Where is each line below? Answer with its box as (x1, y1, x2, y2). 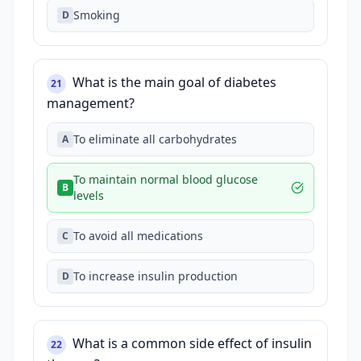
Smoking (73, 7, 120, 23)
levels (73, 188, 104, 203)
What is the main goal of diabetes (73, 73, 276, 91)
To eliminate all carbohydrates (73, 131, 237, 147)
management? (47, 94, 135, 112)
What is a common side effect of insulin (73, 334, 312, 352)
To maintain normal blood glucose (73, 172, 258, 187)
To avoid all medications (73, 228, 203, 243)
